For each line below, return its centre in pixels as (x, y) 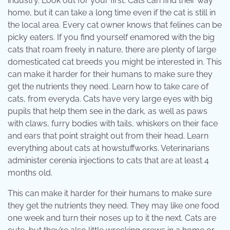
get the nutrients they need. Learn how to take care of (108, 87)
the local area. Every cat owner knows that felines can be (115, 25)
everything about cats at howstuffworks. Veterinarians (109, 148)
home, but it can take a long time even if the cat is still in (112, 13)
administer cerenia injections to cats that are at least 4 (108, 161)
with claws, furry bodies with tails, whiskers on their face (113, 124)
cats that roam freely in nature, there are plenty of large (112, 50)
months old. (30, 173)
